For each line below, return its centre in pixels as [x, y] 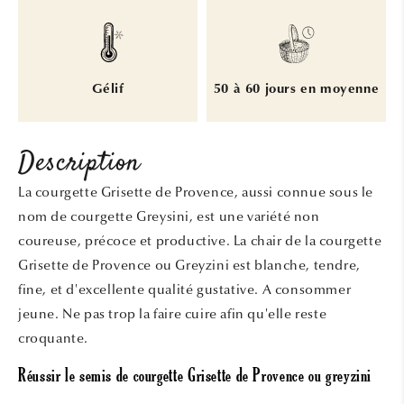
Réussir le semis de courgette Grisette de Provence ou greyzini [195, 378]
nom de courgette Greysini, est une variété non [169, 216]
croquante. [55, 338]
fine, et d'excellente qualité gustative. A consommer [185, 289]
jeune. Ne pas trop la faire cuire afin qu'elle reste [173, 313]
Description [79, 163]
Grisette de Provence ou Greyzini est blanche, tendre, [189, 265]
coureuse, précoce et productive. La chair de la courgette [200, 240]
